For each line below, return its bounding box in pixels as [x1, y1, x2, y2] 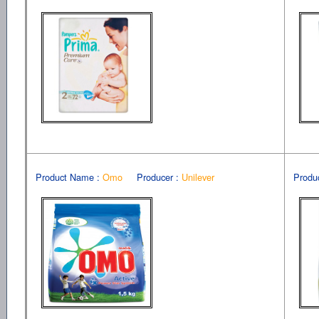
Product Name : [35, 169, 100, 184]
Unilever [181, 169, 214, 184]
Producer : [136, 169, 179, 184]
